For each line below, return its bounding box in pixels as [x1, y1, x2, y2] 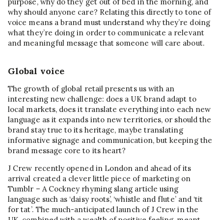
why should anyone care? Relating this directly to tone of [8, 7, 212, 17]
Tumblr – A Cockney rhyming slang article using [8, 184, 179, 193]
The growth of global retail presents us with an [8, 83, 175, 93]
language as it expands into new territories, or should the [8, 114, 212, 124]
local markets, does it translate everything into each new [8, 104, 211, 114]
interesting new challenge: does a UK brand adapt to [8, 94, 196, 104]
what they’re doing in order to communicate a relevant [8, 28, 204, 38]
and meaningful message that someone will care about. [8, 38, 205, 48]
